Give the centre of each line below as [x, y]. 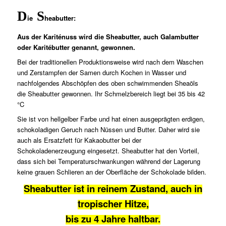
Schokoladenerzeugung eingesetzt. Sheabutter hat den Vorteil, [108, 150]
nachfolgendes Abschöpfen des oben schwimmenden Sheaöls [108, 83]
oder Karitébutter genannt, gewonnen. [76, 47]
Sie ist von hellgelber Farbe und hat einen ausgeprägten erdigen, [111, 119]
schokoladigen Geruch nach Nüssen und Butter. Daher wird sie [109, 129]
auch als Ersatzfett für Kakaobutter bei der [79, 140]
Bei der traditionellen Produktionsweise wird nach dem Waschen [110, 62]
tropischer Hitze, [113, 203]
